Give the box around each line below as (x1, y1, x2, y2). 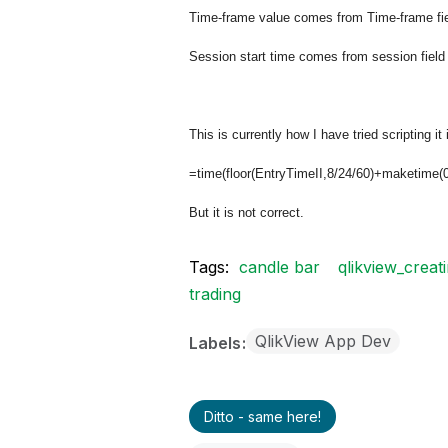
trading (188, 284, 241, 304)
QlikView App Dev (254, 331, 391, 351)
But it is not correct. (188, 205, 304, 220)
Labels (188, 333, 245, 353)
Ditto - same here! (203, 408, 321, 425)
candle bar (238, 257, 320, 277)
